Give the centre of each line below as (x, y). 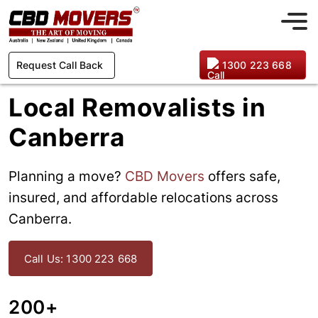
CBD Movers (165, 176)
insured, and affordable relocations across (143, 198)
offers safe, (242, 176)
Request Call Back (60, 65)
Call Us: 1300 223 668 (81, 258)
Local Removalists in (137, 107)
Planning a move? (67, 176)
